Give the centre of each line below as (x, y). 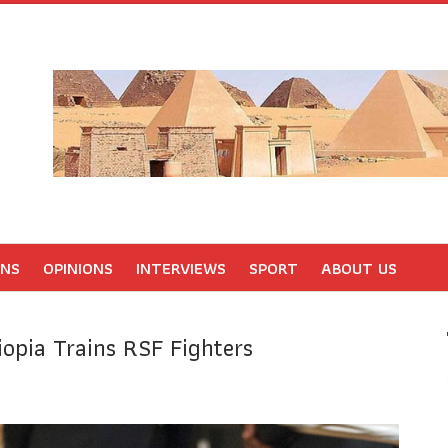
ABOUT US (359, 268)
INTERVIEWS (181, 268)
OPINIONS (78, 268)
